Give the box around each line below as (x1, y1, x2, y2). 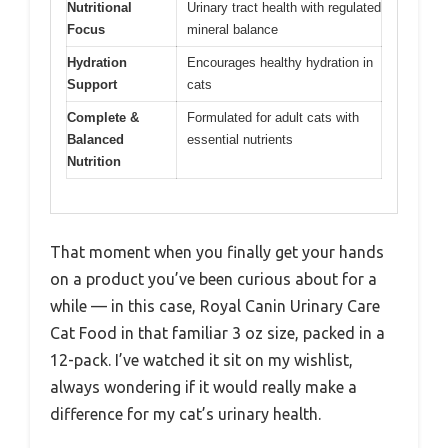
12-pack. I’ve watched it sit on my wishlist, (50, 351, 353, 370)
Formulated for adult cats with (187, 109, 359, 125)
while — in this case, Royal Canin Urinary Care (50, 297, 380, 316)
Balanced (67, 131, 124, 147)
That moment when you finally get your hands (50, 243, 384, 262)
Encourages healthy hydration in (187, 54, 373, 70)
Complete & (67, 109, 139, 125)
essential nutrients (187, 131, 293, 147)
